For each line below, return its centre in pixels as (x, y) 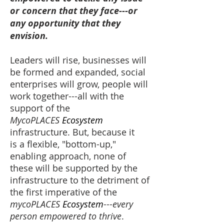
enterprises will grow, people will (79, 84)
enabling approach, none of (68, 156)
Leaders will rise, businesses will (78, 60)
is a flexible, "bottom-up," (63, 144)
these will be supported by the (74, 168)
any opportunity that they (65, 23)
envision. (29, 36)
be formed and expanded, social (78, 72)
